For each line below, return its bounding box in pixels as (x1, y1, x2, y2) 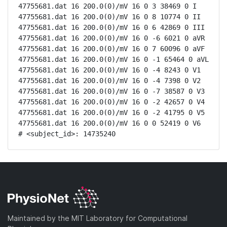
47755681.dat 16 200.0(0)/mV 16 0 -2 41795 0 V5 (18, 108, 205, 117)
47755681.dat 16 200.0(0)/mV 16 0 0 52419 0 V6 (18, 119, 201, 127)
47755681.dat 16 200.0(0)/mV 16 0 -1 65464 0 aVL (18, 55, 209, 63)
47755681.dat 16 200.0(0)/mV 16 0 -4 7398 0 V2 (18, 77, 201, 85)
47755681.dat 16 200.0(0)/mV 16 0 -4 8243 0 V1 (18, 66, 201, 74)
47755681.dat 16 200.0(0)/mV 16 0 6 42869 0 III (18, 23, 205, 31)
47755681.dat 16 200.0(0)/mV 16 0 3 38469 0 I (18, 2, 197, 10)
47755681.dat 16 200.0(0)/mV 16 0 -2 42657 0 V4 (18, 98, 205, 106)
